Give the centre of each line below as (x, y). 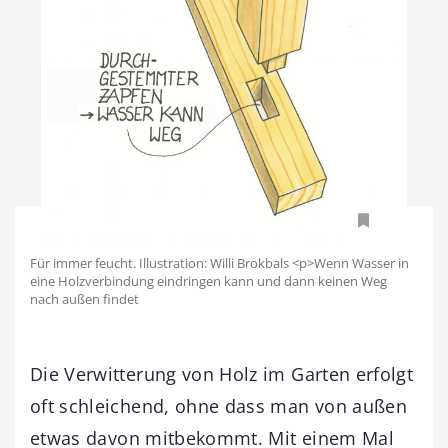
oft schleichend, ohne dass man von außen (219, 405)
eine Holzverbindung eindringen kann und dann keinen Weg (208, 280)
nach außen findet (84, 298)
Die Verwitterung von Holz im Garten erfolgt (222, 373)
